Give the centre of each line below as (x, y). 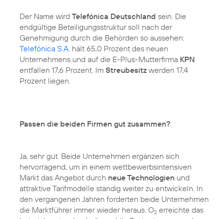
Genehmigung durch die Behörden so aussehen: (102, 37)
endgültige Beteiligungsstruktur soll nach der (96, 27)
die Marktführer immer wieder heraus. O (87, 209)
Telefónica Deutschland (114, 16)
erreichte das (180, 209)
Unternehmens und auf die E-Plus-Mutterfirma (100, 59)
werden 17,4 (167, 70)
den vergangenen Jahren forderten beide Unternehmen (114, 199)
